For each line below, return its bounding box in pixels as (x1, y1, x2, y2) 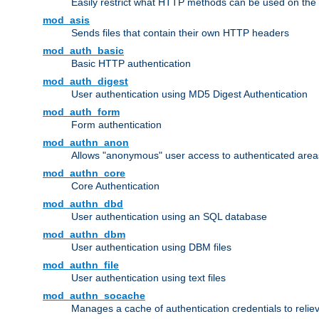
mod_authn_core (43, 167, 125, 179)
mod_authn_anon (43, 137, 129, 149)
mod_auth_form (43, 106, 120, 118)
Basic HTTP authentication (71, 58, 191, 70)
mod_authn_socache (43, 290, 145, 302)
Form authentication (71, 119, 162, 131)
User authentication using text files (71, 272, 226, 284)
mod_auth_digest (43, 75, 128, 88)
